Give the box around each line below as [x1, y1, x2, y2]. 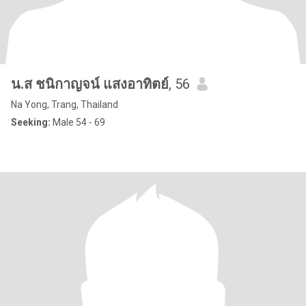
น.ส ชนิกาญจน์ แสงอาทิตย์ [11, 76, 169, 92]
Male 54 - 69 [51, 117, 105, 128]
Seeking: [11, 117, 51, 128]
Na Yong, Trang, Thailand [11, 99, 118, 110]
